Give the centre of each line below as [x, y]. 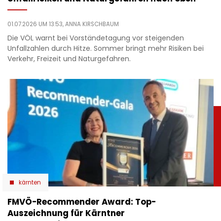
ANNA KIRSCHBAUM [92, 24]
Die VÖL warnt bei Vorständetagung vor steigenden [96, 38]
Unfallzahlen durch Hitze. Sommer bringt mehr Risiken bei [106, 49]
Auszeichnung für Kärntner [66, 213]
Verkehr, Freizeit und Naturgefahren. [69, 59]
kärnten [30, 182]
